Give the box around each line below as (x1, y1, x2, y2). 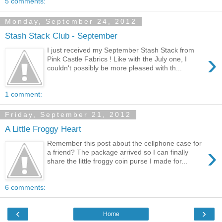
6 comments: (5, 183, 46, 192)
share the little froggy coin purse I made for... (47, 157, 188, 165)
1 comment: (5, 90, 42, 99)
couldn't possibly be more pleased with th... (47, 63, 182, 72)
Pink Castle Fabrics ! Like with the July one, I (47, 55, 187, 63)
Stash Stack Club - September (5, 31, 117, 41)
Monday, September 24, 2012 (5, 17, 137, 26)
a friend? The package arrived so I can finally (47, 148, 189, 156)
